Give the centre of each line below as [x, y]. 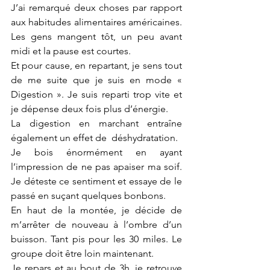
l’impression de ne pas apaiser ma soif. [96, 167]
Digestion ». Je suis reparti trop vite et [96, 94]
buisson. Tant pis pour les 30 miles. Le [96, 239]
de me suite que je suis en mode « [96, 80]
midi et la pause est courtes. [71, 51]
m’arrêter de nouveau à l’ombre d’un [96, 224]
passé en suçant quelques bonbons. [89, 196]
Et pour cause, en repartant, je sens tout [96, 65]
